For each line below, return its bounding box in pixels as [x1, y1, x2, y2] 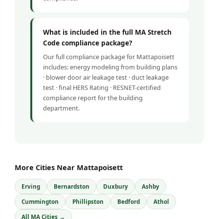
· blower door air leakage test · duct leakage [43, 73, 169, 82]
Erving [22, 183, 40, 191]
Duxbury [103, 183, 128, 191]
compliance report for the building [43, 93, 143, 103]
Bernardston [54, 183, 89, 191]
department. [43, 104, 80, 113]
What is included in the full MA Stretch [43, 27, 172, 37]
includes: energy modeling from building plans [43, 63, 177, 72]
